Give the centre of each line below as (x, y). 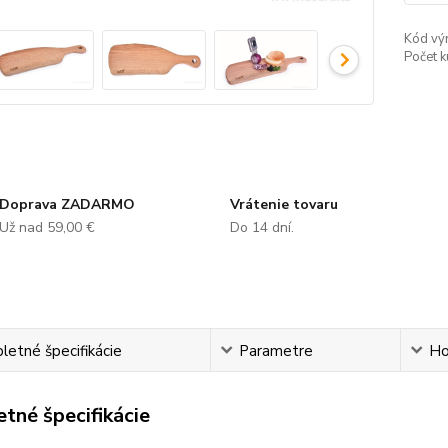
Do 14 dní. (261, 227)
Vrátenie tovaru (283, 204)
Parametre (275, 350)
